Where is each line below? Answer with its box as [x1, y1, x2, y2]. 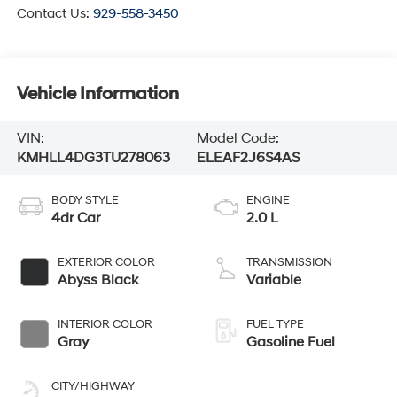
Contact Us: [16, 4, 93, 22]
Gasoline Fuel [246, 332, 335, 351]
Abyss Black [57, 270, 138, 289]
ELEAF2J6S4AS [196, 148, 300, 167]
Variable [246, 270, 301, 289]
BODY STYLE [51, 192, 119, 207]
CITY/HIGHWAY [51, 378, 135, 393]
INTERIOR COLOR [57, 316, 152, 331]
